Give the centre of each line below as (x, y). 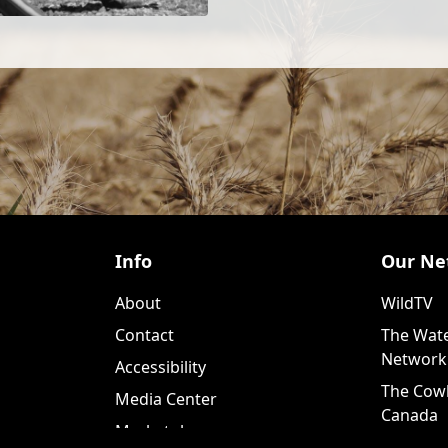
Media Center (166, 399)
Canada (409, 415)
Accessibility (161, 367)
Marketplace (163, 431)
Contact (145, 335)
